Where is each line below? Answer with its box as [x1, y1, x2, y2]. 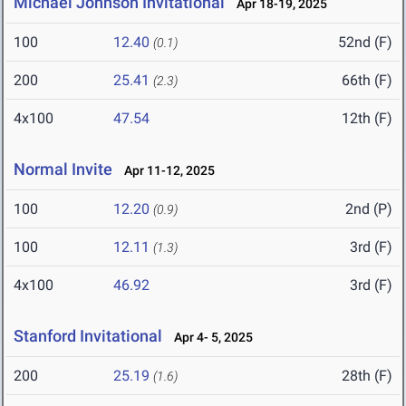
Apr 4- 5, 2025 [166, 330, 253, 345]
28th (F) [342, 367, 392, 385]
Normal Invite [14, 159, 112, 179]
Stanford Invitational [14, 326, 162, 346]
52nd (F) [338, 34, 392, 52]
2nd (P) [345, 200, 392, 218]
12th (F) [342, 110, 392, 128]
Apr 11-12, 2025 [116, 163, 215, 179]
